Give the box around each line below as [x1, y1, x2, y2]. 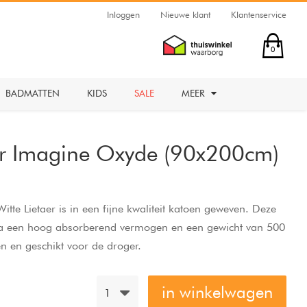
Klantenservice [231, 9, 286, 20]
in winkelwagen [162, 282, 273, 302]
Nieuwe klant [160, 9, 210, 20]
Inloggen [107, 9, 140, 20]
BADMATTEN [5, 88, 60, 99]
